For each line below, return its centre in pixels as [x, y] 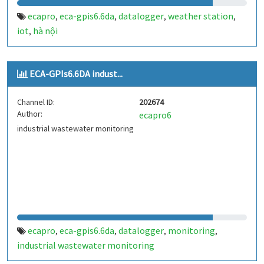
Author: [30, 114]
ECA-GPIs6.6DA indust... [76, 74]
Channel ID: [36, 102]
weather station [201, 16]
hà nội [45, 31]
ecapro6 [155, 115]
